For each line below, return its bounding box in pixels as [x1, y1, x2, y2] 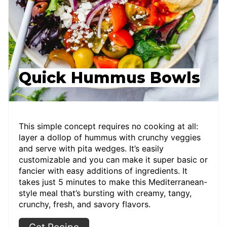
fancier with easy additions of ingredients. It [19, 165, 187, 176]
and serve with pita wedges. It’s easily [19, 143, 164, 154]
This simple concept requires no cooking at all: [19, 121, 198, 131]
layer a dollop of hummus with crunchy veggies [19, 132, 201, 142]
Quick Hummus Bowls [19, 68, 200, 87]
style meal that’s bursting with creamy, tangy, [19, 187, 192, 198]
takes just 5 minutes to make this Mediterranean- [19, 176, 207, 187]
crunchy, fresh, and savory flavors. [19, 199, 150, 209]
